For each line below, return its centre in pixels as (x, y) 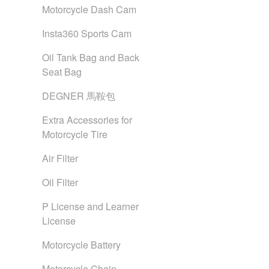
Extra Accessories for (87, 120)
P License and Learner (90, 206)
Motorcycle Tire (75, 134)
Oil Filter (60, 182)
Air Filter (60, 158)
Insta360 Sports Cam (87, 33)
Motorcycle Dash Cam (89, 9)
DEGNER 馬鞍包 (79, 96)
